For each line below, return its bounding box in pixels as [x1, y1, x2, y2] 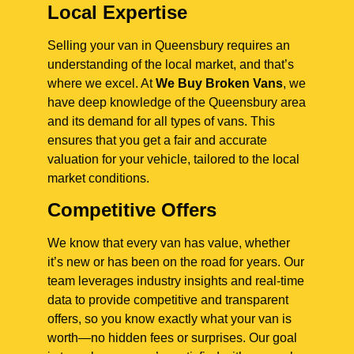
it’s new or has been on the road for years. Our [47, 254, 304, 269]
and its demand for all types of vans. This [47, 114, 275, 128]
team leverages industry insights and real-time [47, 273, 304, 288]
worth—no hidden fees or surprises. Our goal [47, 330, 297, 345]
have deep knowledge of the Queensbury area [47, 95, 306, 109]
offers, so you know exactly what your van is [47, 311, 292, 326]
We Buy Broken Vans [156, 76, 283, 90]
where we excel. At [47, 76, 156, 90]
